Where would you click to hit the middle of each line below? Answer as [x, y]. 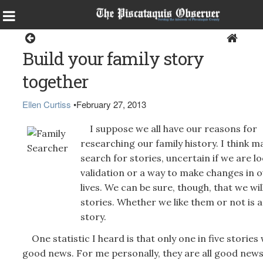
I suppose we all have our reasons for [168, 128]
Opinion [132, 38]
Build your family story [113, 58]
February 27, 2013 [111, 104]
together [55, 81]
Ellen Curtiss [46, 104]
